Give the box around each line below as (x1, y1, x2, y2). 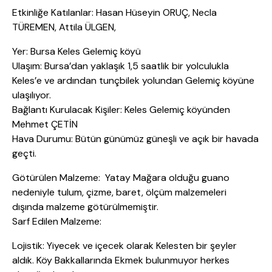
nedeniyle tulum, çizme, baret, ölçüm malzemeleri (12, 186, 226, 199)
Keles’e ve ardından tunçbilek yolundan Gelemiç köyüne (12, 74, 254, 87)
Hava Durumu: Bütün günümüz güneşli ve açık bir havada (12, 132, 259, 146)
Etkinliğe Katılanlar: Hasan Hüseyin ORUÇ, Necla (12, 6, 217, 19)
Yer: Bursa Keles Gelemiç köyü (12, 45, 141, 58)
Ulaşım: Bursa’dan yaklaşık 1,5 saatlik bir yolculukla (12, 59, 229, 73)
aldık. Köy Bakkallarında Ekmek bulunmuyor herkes (12, 254, 229, 267)
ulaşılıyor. (12, 89, 51, 102)
